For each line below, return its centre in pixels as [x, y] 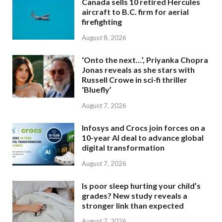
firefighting [102, 22]
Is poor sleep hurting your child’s [141, 185]
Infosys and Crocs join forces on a [143, 127]
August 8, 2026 [104, 38]
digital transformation [123, 147]
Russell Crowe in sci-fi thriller [135, 80]
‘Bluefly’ [97, 89]
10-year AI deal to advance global [143, 137]
